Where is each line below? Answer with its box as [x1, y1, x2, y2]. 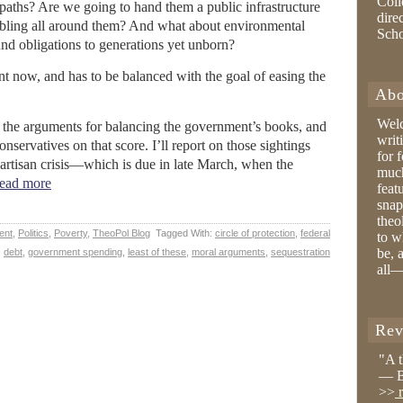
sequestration [271, 246, 330, 257]
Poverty [54, 228, 87, 238]
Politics [18, 228, 49, 238]
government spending [28, 246, 122, 257]
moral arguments [192, 246, 265, 257]
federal [300, 228, 330, 238]
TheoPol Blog [93, 228, 150, 238]
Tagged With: [156, 228, 215, 238]
